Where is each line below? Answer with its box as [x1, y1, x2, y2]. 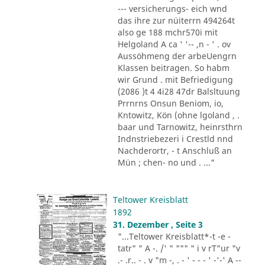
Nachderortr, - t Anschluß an [117, 145, 232, 157]
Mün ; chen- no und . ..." [117, 157, 215, 169]
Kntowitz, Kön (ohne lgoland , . [117, 109, 240, 121]
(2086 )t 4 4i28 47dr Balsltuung [117, 86, 240, 98]
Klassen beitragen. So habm [117, 62, 230, 74]
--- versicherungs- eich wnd [117, 3, 227, 15]
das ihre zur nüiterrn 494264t [117, 15, 235, 27]
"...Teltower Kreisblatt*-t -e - [117, 230, 231, 242]
